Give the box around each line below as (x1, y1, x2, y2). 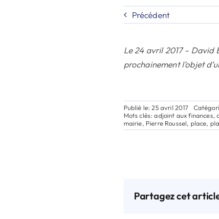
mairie (123, 119, 142, 127)
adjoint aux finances (154, 111, 213, 119)
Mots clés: (123, 111, 154, 119)
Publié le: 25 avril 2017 (123, 104, 189, 111)
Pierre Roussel (145, 119, 187, 127)
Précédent (131, 9, 170, 20)
